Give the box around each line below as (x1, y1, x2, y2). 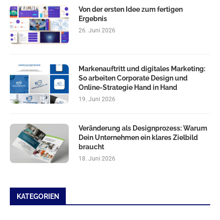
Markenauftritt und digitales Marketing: (79, 64, 205, 73)
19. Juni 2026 (79, 95, 115, 103)
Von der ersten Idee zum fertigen (79, 5, 183, 13)
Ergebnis (79, 14, 107, 23)
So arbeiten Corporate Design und (79, 74, 188, 82)
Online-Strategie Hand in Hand (79, 83, 177, 91)
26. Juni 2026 (79, 27, 115, 34)
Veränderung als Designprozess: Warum (79, 124, 207, 132)
